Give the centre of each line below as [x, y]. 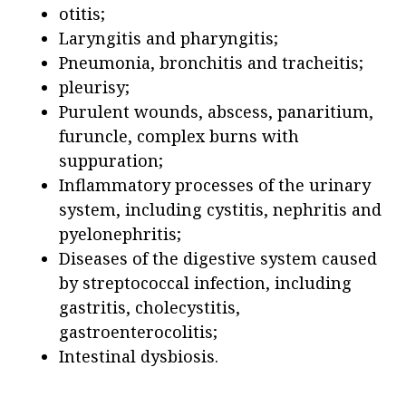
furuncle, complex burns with [179, 135]
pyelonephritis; [120, 233]
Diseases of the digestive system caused [218, 258]
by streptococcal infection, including [205, 282]
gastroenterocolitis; [138, 331]
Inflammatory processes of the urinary [215, 184]
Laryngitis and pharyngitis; [169, 38]
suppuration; [111, 160]
